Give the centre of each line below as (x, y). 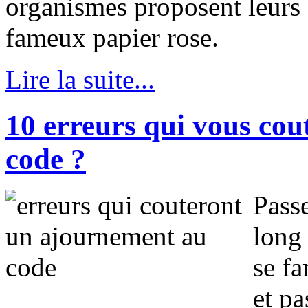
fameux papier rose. (112, 37)
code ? (46, 159)
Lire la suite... (80, 79)
